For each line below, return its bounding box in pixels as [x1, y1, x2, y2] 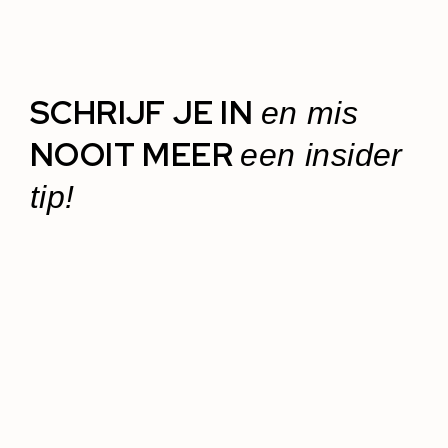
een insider [240, 137, 403, 173]
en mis [260, 95, 359, 131]
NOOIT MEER [30, 133, 241, 176]
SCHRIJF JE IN [30, 91, 261, 134]
